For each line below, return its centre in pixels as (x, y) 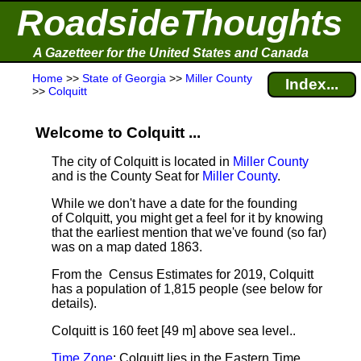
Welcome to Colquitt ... (118, 133)
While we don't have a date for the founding (174, 203)
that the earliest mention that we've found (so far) (189, 232)
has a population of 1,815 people (145, 289)
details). (74, 303)
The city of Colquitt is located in (142, 162)
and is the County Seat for (127, 176)
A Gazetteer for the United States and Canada (171, 53)
